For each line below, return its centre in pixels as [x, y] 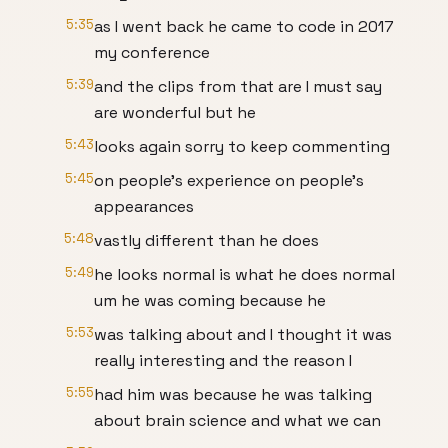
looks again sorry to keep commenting [242, 146]
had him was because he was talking [233, 394]
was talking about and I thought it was [243, 334]
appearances [144, 206]
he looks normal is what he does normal [244, 274]
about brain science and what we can [237, 420]
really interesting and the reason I [223, 360]
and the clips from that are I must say [238, 86]
